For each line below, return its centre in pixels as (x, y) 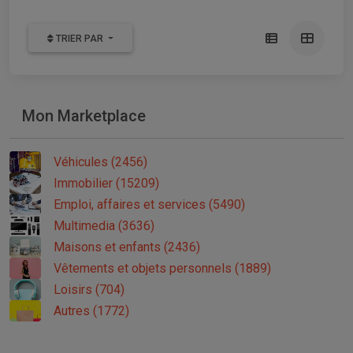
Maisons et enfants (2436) (127, 247)
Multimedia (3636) (104, 225)
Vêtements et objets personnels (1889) (162, 268)
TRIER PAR (81, 39)
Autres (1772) (91, 310)
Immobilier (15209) (106, 183)
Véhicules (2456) (100, 162)
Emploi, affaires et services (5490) (149, 204)
